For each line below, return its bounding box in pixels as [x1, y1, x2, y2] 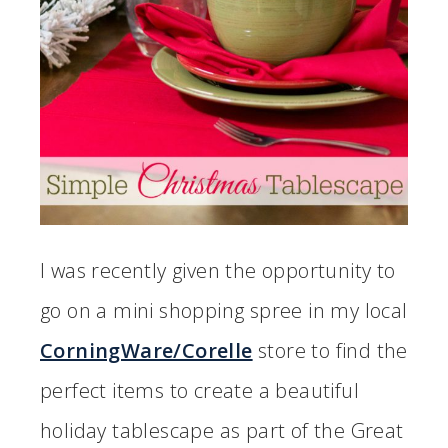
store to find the [252, 337, 408, 365]
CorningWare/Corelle [40, 337, 253, 365]
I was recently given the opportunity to [40, 257, 396, 285]
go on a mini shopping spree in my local [40, 297, 408, 325]
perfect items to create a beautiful [40, 377, 359, 405]
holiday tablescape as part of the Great [40, 417, 404, 445]
